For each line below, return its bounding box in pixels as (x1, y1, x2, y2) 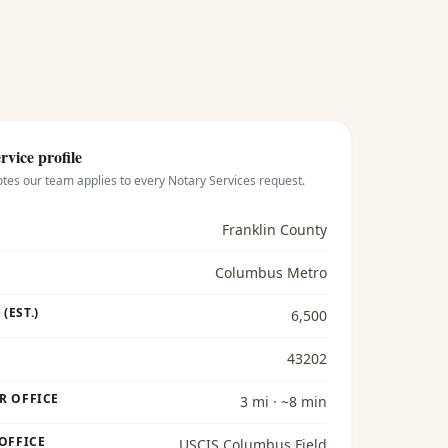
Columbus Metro (214, 263, 327, 282)
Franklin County (221, 220, 327, 239)
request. (255, 172, 305, 189)
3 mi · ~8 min (239, 392, 327, 411)
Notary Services (167, 172, 256, 189)
